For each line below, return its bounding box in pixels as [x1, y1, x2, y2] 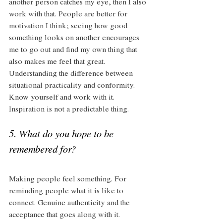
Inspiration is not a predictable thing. [9, 106, 131, 114]
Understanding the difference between [9, 70, 135, 78]
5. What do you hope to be [9, 130, 116, 140]
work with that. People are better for [9, 10, 129, 19]
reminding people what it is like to [9, 187, 125, 196]
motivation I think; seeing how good [9, 22, 129, 31]
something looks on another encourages [9, 34, 141, 43]
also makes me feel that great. [9, 58, 107, 66]
